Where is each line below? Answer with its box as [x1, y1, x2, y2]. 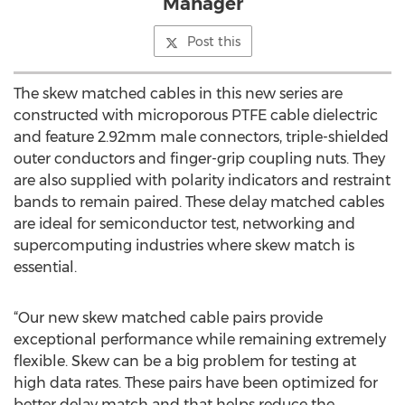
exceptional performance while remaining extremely [14, 331, 386, 348]
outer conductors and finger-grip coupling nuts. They [14, 150, 385, 167]
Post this [186, 33, 240, 50]
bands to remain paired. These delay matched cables [14, 193, 384, 211]
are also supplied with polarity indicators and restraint [14, 172, 391, 189]
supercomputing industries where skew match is [14, 237, 354, 254]
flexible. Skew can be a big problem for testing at [14, 353, 356, 370]
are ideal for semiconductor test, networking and [14, 215, 355, 232]
